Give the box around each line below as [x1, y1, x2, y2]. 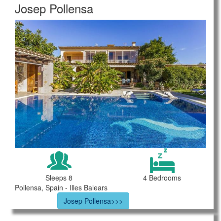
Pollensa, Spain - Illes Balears [15, 182, 108, 192]
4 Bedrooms [143, 172, 181, 183]
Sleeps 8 [45, 172, 73, 183]
